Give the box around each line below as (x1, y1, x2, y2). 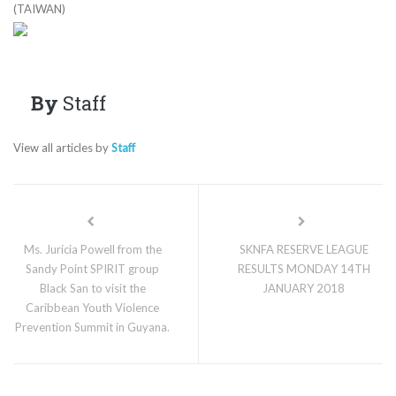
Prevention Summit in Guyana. (15, 319, 170, 334)
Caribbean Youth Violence (26, 300, 159, 315)
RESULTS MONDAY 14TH (237, 261, 370, 276)
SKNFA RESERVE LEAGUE (239, 241, 369, 256)
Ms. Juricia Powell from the (23, 241, 162, 256)
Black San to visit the (39, 280, 146, 295)
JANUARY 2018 (263, 280, 345, 295)
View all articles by (13, 140, 111, 155)
